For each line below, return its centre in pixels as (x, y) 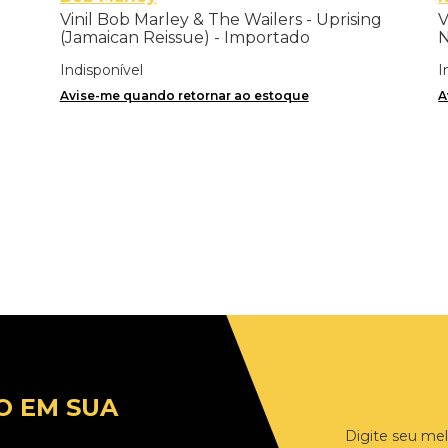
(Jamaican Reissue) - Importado (184, 37)
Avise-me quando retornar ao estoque (184, 95)
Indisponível (101, 69)
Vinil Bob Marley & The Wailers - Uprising (220, 19)
